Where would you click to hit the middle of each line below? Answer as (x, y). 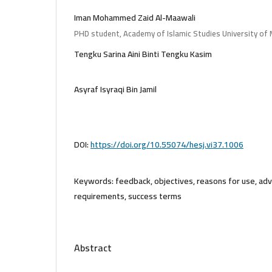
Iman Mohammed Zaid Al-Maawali (135, 17)
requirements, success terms (128, 196)
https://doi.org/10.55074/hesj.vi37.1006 (167, 144)
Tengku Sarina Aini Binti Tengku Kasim (143, 54)
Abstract (93, 247)
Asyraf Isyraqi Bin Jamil (115, 89)
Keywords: (95, 181)
